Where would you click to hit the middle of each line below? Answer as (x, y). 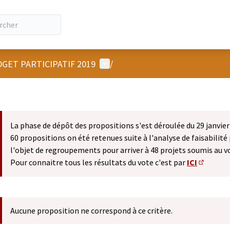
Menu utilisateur (131, 63)
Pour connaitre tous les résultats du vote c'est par (99, 162)
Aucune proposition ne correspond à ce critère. (91, 210)
